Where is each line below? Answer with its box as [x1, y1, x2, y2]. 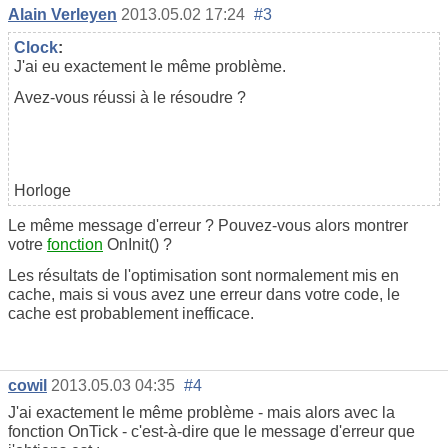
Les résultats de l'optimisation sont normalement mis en [8, 267, 399, 285]
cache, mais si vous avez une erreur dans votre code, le [8, 286, 400, 304]
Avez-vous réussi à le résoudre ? [14, 89, 246, 107]
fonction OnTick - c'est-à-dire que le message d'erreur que [8, 422, 415, 440]
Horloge [14, 182, 71, 200]
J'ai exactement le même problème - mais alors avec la [8, 403, 395, 421]
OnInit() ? [103, 236, 172, 254]
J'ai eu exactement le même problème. [14, 58, 286, 76]
